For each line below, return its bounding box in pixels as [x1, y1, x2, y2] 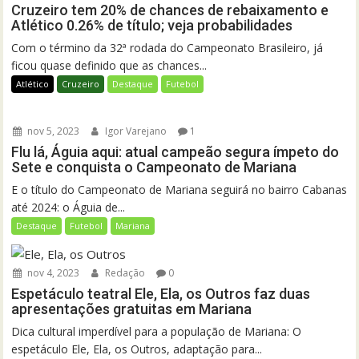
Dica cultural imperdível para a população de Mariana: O [11, 323, 302, 339]
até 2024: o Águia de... [11, 199, 126, 215]
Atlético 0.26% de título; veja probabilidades [11, 16, 293, 34]
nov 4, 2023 [25, 265, 80, 280]
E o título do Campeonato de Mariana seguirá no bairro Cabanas [11, 181, 348, 197]
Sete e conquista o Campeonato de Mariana [11, 158, 297, 175]
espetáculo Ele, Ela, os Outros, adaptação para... [11, 341, 263, 357]
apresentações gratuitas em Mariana [11, 300, 252, 317]
